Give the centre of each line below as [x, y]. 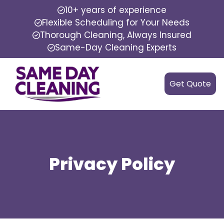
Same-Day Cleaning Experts [116, 47]
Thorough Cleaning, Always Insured [116, 35]
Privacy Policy [112, 164]
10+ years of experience [116, 10]
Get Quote [190, 84]
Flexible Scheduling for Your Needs [116, 22]
